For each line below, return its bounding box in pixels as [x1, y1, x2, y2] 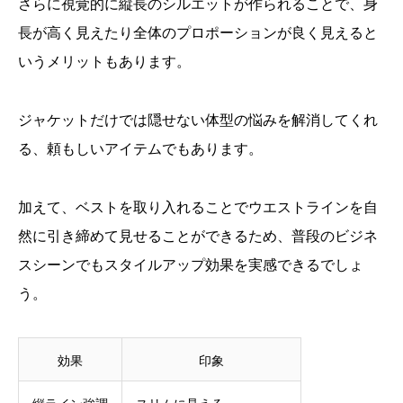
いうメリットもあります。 [18, 51, 191, 72]
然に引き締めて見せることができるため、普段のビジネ [18, 226, 378, 246]
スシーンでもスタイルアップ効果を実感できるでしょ [18, 255, 363, 275]
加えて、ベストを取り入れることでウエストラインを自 [18, 197, 378, 218]
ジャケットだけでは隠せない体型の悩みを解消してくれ [18, 110, 378, 130]
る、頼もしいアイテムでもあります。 [18, 139, 263, 159]
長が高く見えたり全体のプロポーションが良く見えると [18, 22, 378, 43]
